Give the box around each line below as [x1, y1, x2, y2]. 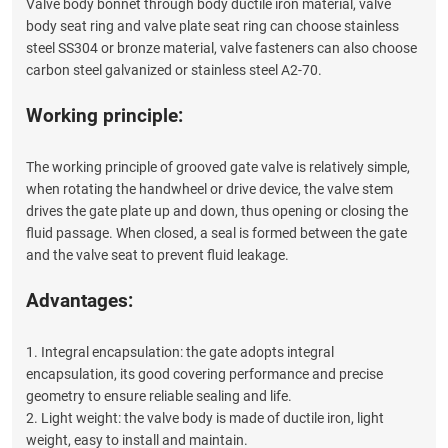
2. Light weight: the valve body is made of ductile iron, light [26, 408, 384, 428]
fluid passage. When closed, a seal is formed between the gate [26, 223, 407, 243]
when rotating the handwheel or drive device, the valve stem [26, 179, 393, 199]
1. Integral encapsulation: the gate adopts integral [26, 342, 334, 362]
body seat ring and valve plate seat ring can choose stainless [26, 16, 399, 36]
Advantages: [26, 287, 133, 313]
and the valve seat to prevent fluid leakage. [26, 245, 289, 265]
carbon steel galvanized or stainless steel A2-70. [26, 60, 322, 80]
